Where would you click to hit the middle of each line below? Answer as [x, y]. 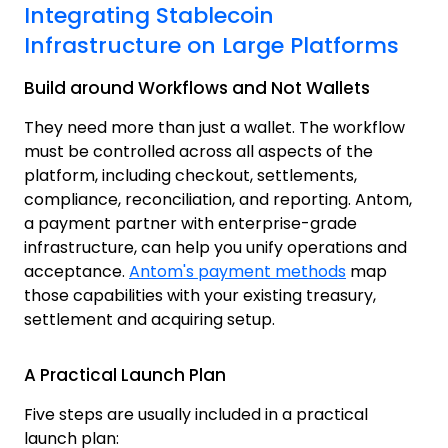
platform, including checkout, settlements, [190, 176]
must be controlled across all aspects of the [198, 152]
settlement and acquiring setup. [149, 320]
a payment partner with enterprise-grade [190, 224]
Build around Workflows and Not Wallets [197, 88]
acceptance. [76, 272]
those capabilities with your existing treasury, [200, 296]
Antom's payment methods [237, 272]
